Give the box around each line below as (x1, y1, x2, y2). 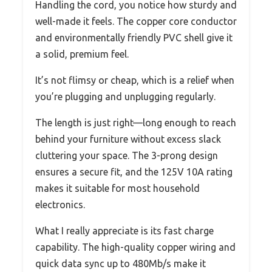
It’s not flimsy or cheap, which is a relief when (35, 74, 234, 86)
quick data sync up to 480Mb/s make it (35, 257, 206, 269)
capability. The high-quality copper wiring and (35, 241, 236, 253)
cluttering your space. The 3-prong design (35, 149, 218, 161)
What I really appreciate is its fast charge (35, 225, 214, 236)
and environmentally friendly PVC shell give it (35, 32, 233, 43)
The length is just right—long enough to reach (35, 117, 236, 128)
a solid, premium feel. (35, 48, 129, 59)
